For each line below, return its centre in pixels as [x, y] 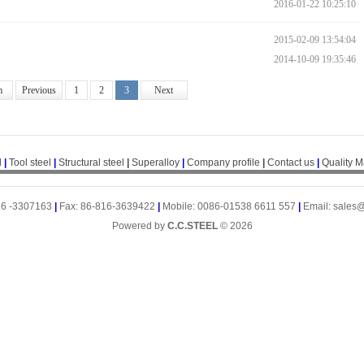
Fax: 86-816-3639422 [108, 206]
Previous [39, 90]
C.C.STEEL [193, 226]
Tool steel [30, 162]
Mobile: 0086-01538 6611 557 [230, 206]
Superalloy [155, 162]
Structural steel [91, 162]
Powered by [139, 226]
